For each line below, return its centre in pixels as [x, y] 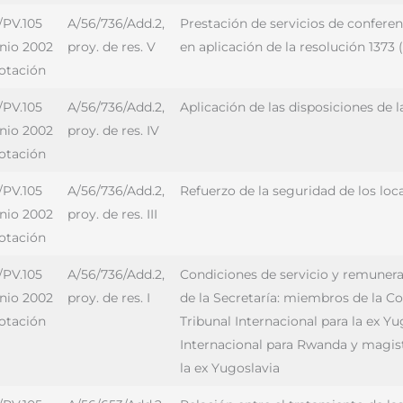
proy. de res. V [112, 47]
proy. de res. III [112, 214]
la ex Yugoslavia [230, 368]
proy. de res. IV [113, 130]
